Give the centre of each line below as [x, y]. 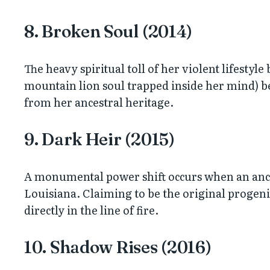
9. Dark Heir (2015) [99, 139]
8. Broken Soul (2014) [108, 31]
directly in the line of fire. [91, 210]
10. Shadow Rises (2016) [118, 247]
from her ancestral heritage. [99, 102]
